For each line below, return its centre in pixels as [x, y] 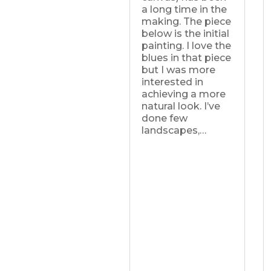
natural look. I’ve [181, 106]
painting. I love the [186, 45]
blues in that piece [186, 57]
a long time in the [184, 9]
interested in [172, 82]
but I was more [178, 70]
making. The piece [186, 21]
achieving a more [183, 94]
